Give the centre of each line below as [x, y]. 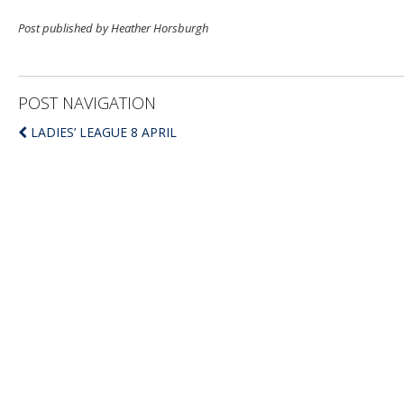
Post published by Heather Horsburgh [113, 28]
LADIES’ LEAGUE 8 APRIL [104, 132]
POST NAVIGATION [87, 103]
